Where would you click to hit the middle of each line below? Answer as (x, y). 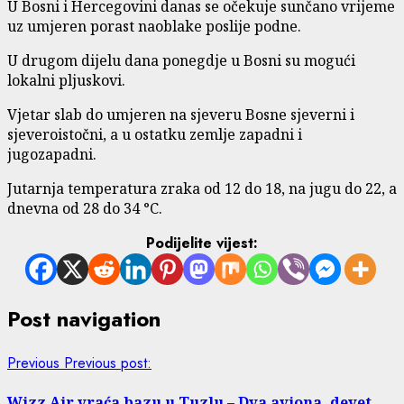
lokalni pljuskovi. (66, 80)
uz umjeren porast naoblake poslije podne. (156, 26)
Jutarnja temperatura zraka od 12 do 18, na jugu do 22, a (202, 188)
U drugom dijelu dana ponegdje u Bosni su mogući (181, 60)
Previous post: (108, 363)
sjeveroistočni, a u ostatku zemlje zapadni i (155, 134)
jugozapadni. (54, 154)
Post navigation (84, 318)
